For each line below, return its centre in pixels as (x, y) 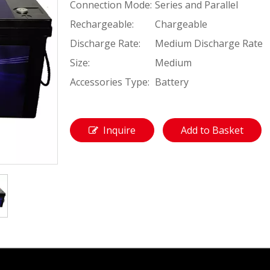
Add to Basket (212, 130)
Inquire (119, 130)
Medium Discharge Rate (209, 43)
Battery (172, 82)
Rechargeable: (102, 24)
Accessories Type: (110, 82)
